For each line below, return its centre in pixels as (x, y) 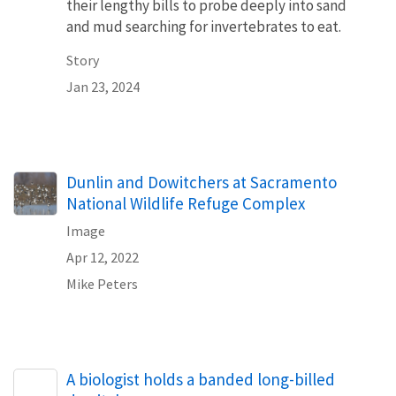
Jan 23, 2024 (103, 86)
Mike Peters (102, 283)
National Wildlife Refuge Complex (186, 203)
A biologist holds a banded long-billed (201, 379)
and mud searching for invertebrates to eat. (204, 26)
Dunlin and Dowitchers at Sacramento (202, 182)
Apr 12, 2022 (103, 257)
